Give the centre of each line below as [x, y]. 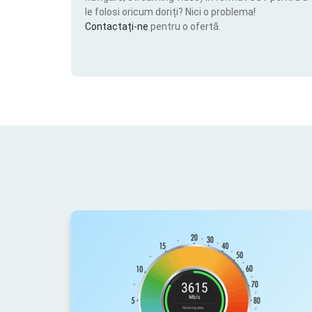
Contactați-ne [118, 26]
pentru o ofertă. [186, 26]
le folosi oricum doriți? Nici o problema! [170, 11]
